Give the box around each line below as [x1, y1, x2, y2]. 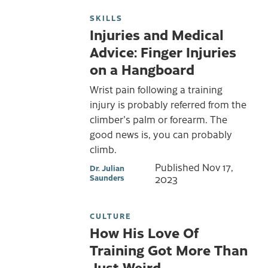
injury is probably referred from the [90, 97, 246, 111]
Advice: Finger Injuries [90, 42, 236, 62]
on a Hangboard [90, 59, 194, 79]
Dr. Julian [90, 162, 124, 173]
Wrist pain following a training [90, 82, 223, 96]
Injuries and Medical [90, 25, 224, 44]
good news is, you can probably [90, 127, 232, 141]
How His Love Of [90, 222, 199, 242]
